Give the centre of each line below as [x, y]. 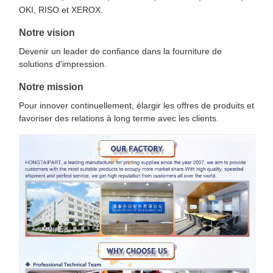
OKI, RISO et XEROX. [61, 10]
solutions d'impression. [63, 64]
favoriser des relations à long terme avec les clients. [119, 118]
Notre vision [47, 33]
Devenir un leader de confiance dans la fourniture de [120, 51]
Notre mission [51, 87]
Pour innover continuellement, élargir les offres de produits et [136, 105]
